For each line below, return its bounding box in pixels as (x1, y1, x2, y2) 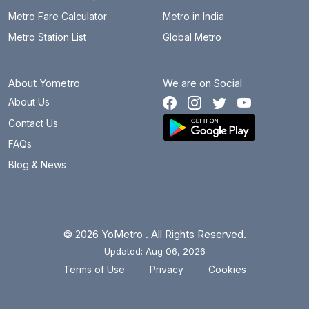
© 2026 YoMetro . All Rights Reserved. (63, 227, 246, 241)
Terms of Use (63, 263, 125, 275)
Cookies (208, 263, 246, 275)
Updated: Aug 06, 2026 (103, 245, 206, 257)
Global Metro (163, 30, 221, 43)
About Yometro (8, 77, 80, 90)
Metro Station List (8, 30, 86, 43)
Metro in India (163, 10, 224, 22)
